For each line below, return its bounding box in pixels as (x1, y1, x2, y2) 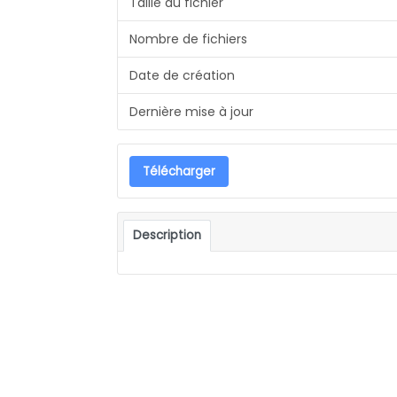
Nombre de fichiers (128, 29, 247, 48)
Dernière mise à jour (128, 102, 253, 121)
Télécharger (142, 162, 215, 180)
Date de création (128, 66, 235, 84)
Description (133, 226, 202, 244)
